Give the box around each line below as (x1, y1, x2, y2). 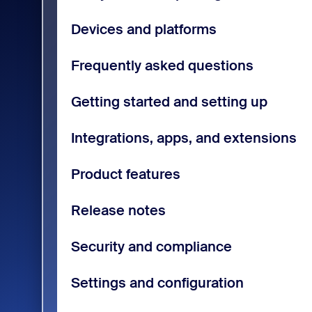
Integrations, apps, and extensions (70, 128, 297, 147)
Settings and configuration (70, 273, 244, 292)
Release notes (70, 201, 166, 219)
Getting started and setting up (70, 92, 267, 111)
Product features (70, 164, 180, 183)
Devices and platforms (70, 19, 217, 38)
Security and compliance (70, 237, 232, 256)
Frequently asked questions (70, 56, 253, 75)
